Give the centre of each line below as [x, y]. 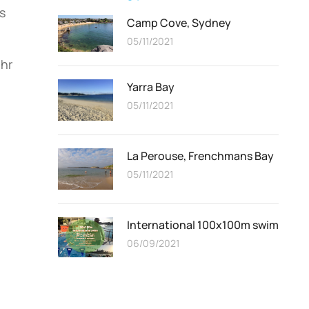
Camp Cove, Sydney [179, 23]
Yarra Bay [151, 87]
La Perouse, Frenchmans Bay [200, 156]
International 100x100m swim [203, 225]
